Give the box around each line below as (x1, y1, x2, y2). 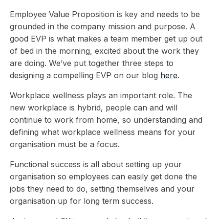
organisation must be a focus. (10, 139, 122, 149)
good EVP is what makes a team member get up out (10, 33, 202, 44)
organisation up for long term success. (10, 196, 156, 206)
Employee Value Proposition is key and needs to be (10, 9, 200, 19)
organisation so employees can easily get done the (10, 171, 197, 181)
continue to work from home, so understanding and (10, 114, 202, 125)
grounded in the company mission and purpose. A (10, 21, 196, 31)
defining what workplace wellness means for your (10, 127, 196, 137)
